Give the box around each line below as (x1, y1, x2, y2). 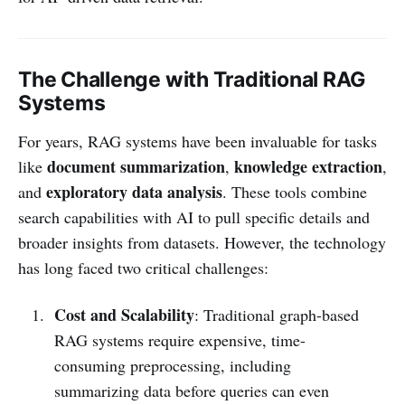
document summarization (47, 154, 225, 178)
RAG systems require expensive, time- (53, 328, 306, 351)
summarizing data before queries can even (53, 379, 329, 401)
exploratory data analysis (46, 179, 222, 203)
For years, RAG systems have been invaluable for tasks (18, 129, 377, 152)
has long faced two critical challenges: (18, 256, 268, 278)
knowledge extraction (234, 154, 382, 178)
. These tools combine (222, 180, 367, 202)
